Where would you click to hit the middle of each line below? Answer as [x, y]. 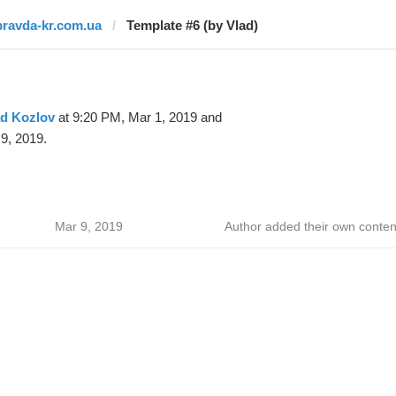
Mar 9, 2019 [88, 226]
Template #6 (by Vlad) [192, 25]
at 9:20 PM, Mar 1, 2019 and [138, 117]
